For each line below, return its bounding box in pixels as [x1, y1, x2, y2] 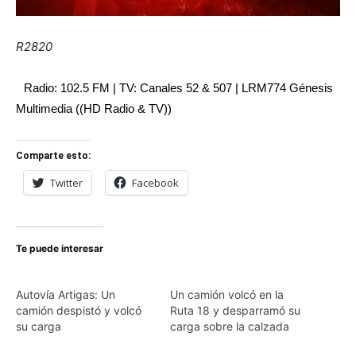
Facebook [132, 176, 179, 191]
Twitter [50, 176, 83, 191]
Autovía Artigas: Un [16, 288, 115, 302]
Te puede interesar [16, 242, 103, 255]
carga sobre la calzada [170, 319, 289, 334]
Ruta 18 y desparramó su [170, 304, 300, 318]
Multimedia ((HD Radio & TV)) [16, 102, 172, 116]
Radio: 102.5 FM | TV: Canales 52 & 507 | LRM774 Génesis [24, 81, 333, 95]
